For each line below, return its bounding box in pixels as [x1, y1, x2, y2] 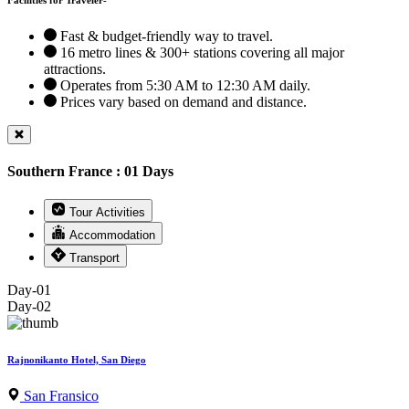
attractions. [44, 60, 106, 77]
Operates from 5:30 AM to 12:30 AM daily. [57, 77, 310, 93]
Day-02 [7, 299, 51, 315]
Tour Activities [69, 205, 145, 220]
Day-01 [7, 282, 51, 299]
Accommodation [69, 228, 155, 243]
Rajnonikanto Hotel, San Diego [7, 354, 146, 366]
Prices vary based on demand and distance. [57, 93, 307, 110]
